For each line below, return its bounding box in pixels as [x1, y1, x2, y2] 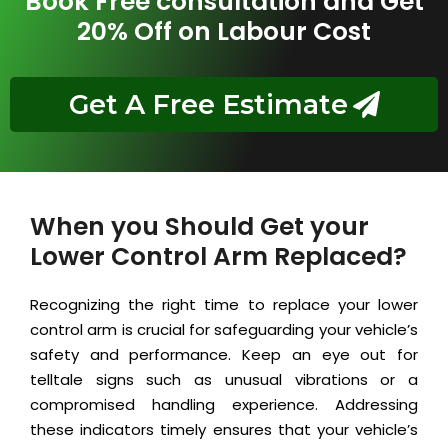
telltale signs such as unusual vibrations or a [30, 369, 418, 391]
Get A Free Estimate [68, 88, 348, 122]
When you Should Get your [30, 209, 369, 245]
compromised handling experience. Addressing [30, 394, 418, 416]
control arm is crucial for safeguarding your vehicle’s [30, 319, 418, 341]
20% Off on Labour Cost [77, 14, 371, 50]
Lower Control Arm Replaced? [30, 239, 407, 275]
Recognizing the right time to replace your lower [30, 294, 418, 316]
